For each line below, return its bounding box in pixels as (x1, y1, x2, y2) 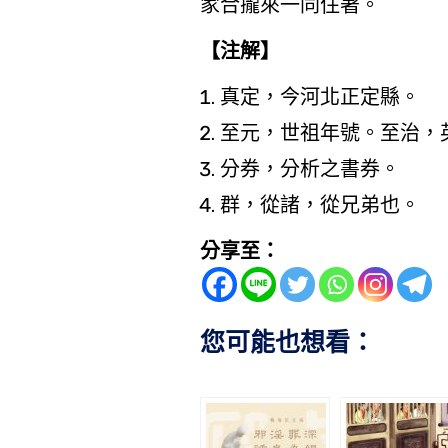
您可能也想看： (199, 325, 375, 360)
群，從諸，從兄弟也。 (219, 193, 420, 217)
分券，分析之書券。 (219, 157, 400, 181)
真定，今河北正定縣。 (219, 85, 420, 109)
